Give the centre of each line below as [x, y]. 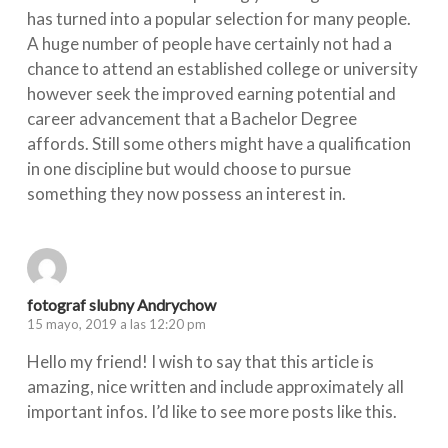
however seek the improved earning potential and [211, 93]
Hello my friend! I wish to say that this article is [200, 362]
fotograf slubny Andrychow [121, 305]
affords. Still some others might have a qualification [218, 143]
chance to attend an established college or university [222, 68]
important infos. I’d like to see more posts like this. [211, 412]
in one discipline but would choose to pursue [188, 168]
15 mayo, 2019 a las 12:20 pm [116, 324]
